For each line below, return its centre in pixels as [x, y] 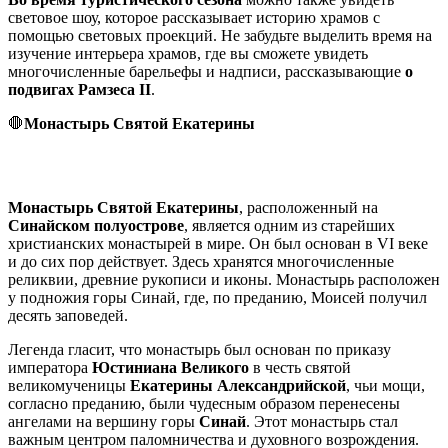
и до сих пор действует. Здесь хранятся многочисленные [201, 261]
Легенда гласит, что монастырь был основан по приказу [199, 349]
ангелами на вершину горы [103, 421]
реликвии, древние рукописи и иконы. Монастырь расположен [224, 279]
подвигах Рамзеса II [79, 89]
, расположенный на [308, 207]
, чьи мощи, [385, 385]
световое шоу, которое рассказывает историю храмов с [194, 17]
